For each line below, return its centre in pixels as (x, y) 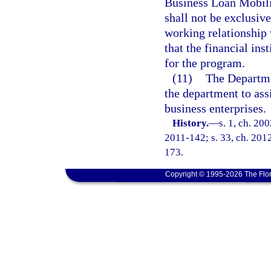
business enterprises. (215, 108)
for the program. (205, 63)
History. (191, 123)
